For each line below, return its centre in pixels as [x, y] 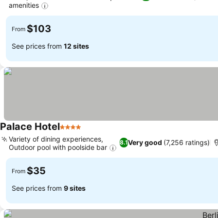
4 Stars [73, 132]
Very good [145, 143]
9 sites [75, 188]
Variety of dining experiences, [56, 139]
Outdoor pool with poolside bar [58, 147]
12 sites [76, 46]
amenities [24, 5]
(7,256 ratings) [186, 143]
